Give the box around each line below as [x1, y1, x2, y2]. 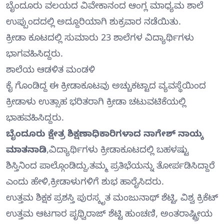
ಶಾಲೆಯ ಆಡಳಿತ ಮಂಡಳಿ [6, 64, 95, 77]
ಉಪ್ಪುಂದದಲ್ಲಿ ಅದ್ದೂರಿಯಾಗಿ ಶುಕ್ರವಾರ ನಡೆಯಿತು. [6, 16, 181, 29]
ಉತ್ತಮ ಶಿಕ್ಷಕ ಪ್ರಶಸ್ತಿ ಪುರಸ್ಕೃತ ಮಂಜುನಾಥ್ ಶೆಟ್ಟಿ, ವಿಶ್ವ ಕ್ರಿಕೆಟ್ [6, 192, 218, 205]
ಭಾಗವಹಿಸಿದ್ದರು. [6, 48, 63, 61]
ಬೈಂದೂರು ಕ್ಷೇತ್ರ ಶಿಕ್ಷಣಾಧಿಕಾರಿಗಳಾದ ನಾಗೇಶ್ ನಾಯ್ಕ [6, 128, 203, 141]
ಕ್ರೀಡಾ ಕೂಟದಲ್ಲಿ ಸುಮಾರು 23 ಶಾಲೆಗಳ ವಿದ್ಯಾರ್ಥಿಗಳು [6, 32, 194, 45]
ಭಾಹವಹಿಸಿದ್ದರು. [6, 112, 64, 125]
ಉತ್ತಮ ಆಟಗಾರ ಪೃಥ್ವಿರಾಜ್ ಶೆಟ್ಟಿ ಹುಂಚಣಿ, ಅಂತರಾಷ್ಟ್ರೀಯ [6, 208, 212, 221]
